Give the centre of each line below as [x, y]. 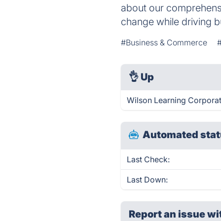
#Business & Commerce [164, 42]
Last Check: [148, 159]
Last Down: [147, 180]
